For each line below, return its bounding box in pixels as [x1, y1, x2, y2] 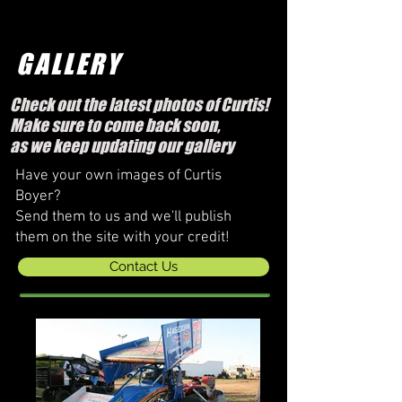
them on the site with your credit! [15, 229, 230, 247]
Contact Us [109, 258, 178, 275]
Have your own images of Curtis [15, 167, 222, 185]
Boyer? [15, 188, 61, 205]
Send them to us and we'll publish [15, 208, 232, 226]
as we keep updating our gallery [10, 135, 234, 156]
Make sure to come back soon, [10, 115, 220, 135]
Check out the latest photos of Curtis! [10, 94, 268, 115]
